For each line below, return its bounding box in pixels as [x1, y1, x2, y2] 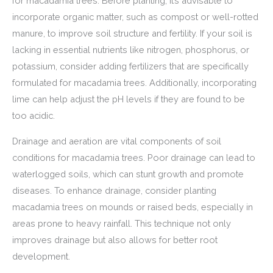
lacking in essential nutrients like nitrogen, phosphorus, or [12, 44, 249, 55]
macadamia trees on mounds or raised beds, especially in [12, 202, 253, 213]
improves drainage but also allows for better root [12, 235, 218, 246]
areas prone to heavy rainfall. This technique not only [12, 218, 231, 229]
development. [12, 251, 70, 262]
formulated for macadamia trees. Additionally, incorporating [12, 77, 257, 88]
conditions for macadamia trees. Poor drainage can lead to [12, 152, 255, 163]
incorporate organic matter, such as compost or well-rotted [12, 12, 258, 23]
